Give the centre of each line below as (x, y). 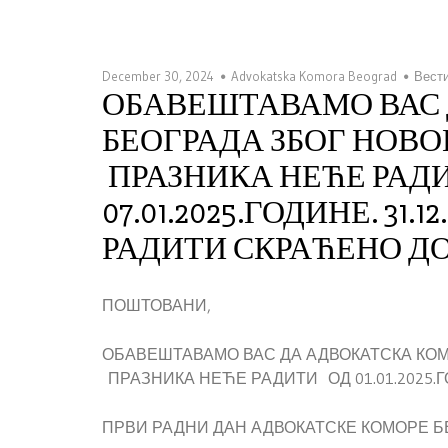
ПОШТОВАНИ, (156, 304)
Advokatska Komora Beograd (314, 75)
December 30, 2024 (158, 75)
